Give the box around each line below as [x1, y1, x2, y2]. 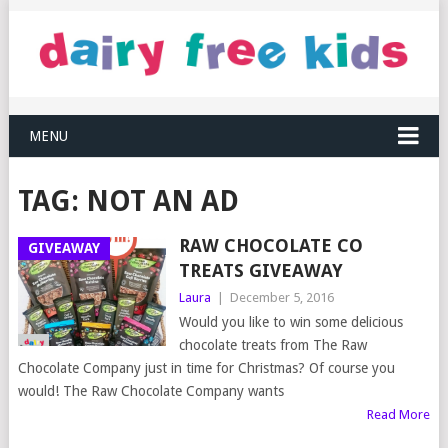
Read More [367, 407, 431, 423]
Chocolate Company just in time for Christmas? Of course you [17, 360, 395, 377]
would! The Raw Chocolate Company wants [17, 383, 284, 400]
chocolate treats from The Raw [178, 337, 367, 354]
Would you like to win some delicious [178, 314, 403, 331]
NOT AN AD [85, 185, 239, 219]
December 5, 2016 [229, 290, 334, 306]
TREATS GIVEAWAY [178, 260, 343, 282]
